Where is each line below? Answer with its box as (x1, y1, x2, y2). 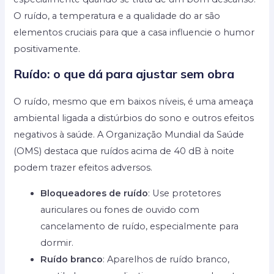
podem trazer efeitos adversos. (13, 161, 153, 173)
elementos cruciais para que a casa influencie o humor (13, 27, 255, 39)
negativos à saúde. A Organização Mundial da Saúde (13, 128, 245, 140)
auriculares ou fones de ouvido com (40, 204, 200, 215)
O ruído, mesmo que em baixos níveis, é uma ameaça (13, 95, 254, 107)
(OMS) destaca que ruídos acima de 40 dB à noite (13, 145, 235, 157)
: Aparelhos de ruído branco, (103, 253, 230, 265)
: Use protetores (148, 187, 221, 199)
